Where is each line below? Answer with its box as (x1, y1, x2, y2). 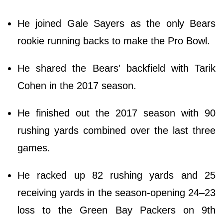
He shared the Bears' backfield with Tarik (17, 62, 216, 74)
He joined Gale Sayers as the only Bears (17, 17, 216, 29)
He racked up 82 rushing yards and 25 (17, 169, 216, 181)
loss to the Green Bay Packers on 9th (17, 204, 216, 216)
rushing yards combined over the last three (17, 124, 216, 136)
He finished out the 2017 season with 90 (17, 107, 216, 118)
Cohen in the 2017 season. (17, 80, 139, 91)
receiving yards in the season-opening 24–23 (17, 187, 216, 198)
